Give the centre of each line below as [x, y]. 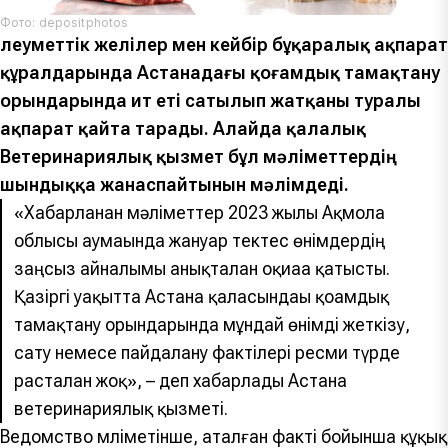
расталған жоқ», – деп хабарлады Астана [180, 380]
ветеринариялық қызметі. [121, 408]
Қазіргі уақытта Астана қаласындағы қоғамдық [201, 296]
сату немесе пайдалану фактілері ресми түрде [207, 352]
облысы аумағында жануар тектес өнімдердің [199, 240]
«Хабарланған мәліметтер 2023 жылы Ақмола [199, 212]
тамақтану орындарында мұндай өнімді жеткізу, [212, 324]
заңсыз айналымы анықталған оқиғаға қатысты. [202, 268]
